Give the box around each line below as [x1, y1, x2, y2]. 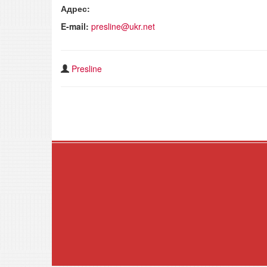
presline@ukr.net [91, 20, 155, 33]
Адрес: [61, 2, 90, 15]
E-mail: [61, 20, 91, 33]
